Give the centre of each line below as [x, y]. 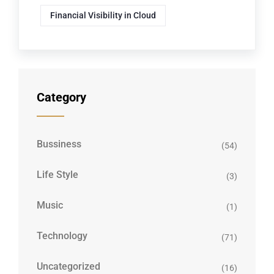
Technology [62, 236]
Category [61, 98]
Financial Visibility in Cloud [103, 16]
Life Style [57, 175]
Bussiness [59, 144]
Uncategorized [68, 267]
